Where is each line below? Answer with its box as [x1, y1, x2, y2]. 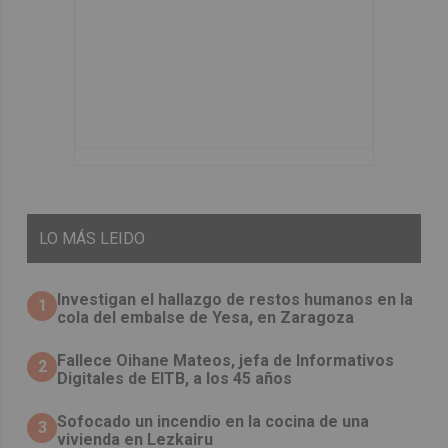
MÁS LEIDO [62, 228, 146, 248]
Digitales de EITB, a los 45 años [57, 368, 293, 388]
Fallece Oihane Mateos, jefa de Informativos [57, 350, 395, 370]
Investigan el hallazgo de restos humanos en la [57, 289, 414, 309]
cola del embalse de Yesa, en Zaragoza [57, 307, 355, 327]
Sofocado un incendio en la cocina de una [57, 411, 370, 431]
